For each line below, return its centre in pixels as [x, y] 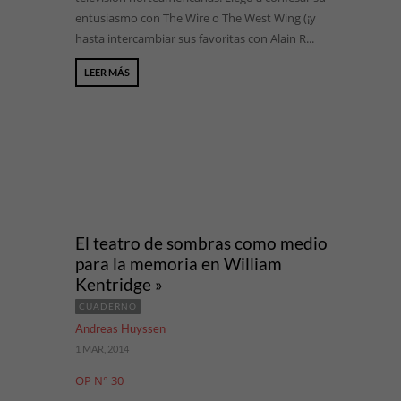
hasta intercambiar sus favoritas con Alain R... [195, 38]
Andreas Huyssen [120, 328]
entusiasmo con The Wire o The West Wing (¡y [196, 18]
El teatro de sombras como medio [201, 243]
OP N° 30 [99, 380]
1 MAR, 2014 [102, 349]
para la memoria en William [179, 264]
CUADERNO [108, 306]
